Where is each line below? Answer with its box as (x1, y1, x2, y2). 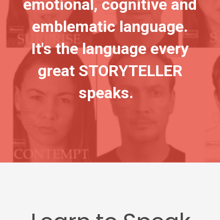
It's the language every (31, 39, 189, 58)
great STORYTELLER (37, 61, 183, 81)
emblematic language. (32, 17, 188, 36)
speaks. (79, 83, 141, 103)
